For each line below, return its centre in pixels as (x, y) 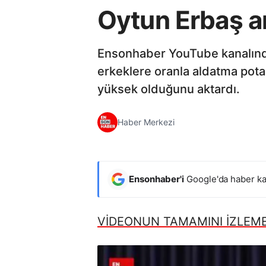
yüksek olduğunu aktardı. (169, 89)
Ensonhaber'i (157, 179)
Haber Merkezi (146, 122)
